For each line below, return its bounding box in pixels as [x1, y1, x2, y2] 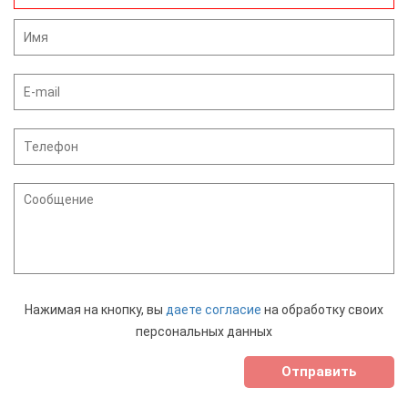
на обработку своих [261, 302, 383, 318]
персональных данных [136, 324, 272, 340]
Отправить [281, 363, 357, 381]
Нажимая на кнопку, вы [25, 302, 166, 318]
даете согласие [166, 302, 261, 318]
